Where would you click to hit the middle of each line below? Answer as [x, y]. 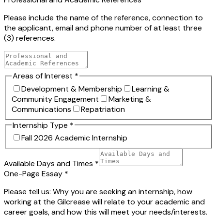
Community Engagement [55, 99]
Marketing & [130, 99]
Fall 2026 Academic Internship [74, 138]
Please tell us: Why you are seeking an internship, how [98, 192]
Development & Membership [72, 89]
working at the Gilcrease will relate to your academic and [104, 202]
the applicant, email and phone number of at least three [103, 28]
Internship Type [41, 125]
